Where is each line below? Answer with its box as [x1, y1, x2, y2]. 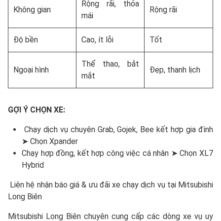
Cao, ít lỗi [81, 35, 113, 45]
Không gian [13, 5, 51, 15]
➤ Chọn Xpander [22, 137, 78, 147]
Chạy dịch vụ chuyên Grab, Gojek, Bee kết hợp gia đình [22, 125, 213, 135]
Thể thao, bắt [81, 59, 139, 69]
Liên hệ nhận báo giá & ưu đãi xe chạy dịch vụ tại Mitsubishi [8, 180, 213, 190]
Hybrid [22, 160, 44, 170]
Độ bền [13, 35, 38, 45]
